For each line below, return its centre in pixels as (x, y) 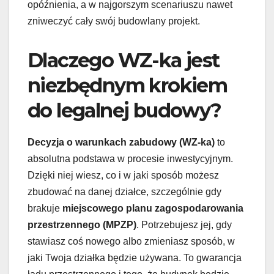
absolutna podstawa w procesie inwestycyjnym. (130, 159)
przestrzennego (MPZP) (82, 225)
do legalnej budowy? (124, 111)
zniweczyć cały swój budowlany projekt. (114, 21)
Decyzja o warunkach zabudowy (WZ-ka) (121, 143)
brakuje (45, 209)
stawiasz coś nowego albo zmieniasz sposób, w (131, 242)
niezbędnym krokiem (128, 86)
